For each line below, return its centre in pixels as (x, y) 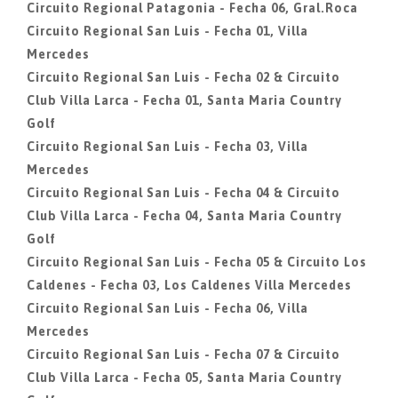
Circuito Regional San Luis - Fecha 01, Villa (167, 31)
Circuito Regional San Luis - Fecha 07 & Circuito (183, 354)
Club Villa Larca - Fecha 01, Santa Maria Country (184, 100)
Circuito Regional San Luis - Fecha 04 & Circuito (183, 193)
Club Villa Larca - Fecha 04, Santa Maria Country (184, 216)
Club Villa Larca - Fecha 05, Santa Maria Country (184, 378)
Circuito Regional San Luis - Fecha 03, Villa (167, 147)
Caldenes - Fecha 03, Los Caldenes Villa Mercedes (189, 285)
